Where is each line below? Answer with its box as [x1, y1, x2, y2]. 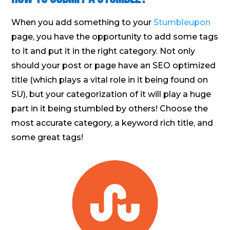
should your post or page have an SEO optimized [11, 61, 216, 70]
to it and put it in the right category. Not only [11, 46, 196, 56]
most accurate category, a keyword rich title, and [11, 118, 214, 128]
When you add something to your [11, 17, 154, 27]
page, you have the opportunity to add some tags [11, 32, 219, 42]
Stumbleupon [154, 17, 211, 27]
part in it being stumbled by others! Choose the [11, 104, 208, 113]
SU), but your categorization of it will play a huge [11, 89, 212, 99]
